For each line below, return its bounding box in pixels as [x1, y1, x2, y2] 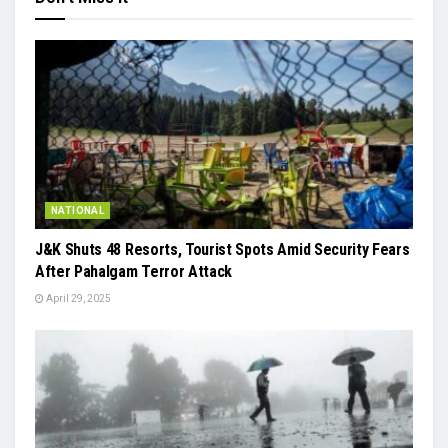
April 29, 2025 [44, 292, 111, 304]
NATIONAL [51, 204, 105, 216]
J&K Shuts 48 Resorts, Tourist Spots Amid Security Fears [35, 239, 410, 259]
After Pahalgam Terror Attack [35, 261, 233, 281]
